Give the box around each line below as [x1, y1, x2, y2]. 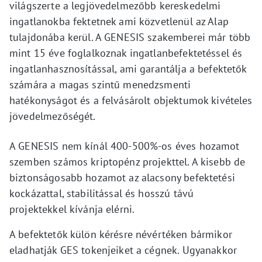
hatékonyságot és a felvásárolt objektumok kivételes [9, 94, 253, 107]
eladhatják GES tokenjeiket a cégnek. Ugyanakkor [9, 243, 237, 257]
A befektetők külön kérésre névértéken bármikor [9, 227, 232, 241]
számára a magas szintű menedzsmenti [9, 78, 191, 91]
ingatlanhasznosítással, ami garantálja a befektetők [9, 62, 247, 75]
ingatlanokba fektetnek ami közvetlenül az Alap [9, 15, 229, 28]
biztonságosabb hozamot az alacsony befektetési [9, 171, 235, 184]
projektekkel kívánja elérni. [9, 202, 135, 216]
